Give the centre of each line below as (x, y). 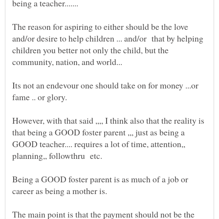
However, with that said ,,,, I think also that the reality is (108, 120)
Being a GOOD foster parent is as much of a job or (100, 179)
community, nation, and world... (71, 62)
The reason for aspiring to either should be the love (100, 27)
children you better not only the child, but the (90, 50)
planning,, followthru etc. (64, 156)
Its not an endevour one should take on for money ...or (105, 85)
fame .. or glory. (44, 97)
